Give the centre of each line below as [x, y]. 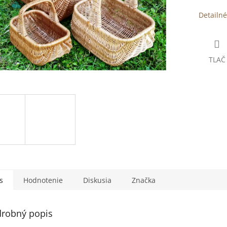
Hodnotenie [43, 180]
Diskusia [97, 180]
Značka [144, 180]
